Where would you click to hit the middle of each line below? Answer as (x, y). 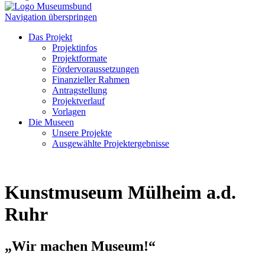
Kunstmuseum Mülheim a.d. (120, 193)
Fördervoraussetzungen (96, 69)
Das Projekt (50, 37)
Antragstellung (80, 90)
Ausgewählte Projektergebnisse (111, 143)
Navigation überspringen (51, 17)
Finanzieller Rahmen (91, 80)
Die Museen (51, 122)
